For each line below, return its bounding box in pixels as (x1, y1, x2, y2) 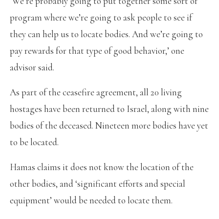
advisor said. (10, 61, 54, 73)
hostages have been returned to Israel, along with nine (10, 103, 209, 114)
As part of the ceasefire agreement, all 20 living (10, 86, 182, 98)
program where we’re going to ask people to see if (10, 11, 192, 23)
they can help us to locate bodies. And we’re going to (10, 28, 203, 40)
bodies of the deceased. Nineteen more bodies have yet (10, 119, 208, 131)
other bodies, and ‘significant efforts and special (10, 177, 185, 189)
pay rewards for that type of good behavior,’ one (10, 44, 184, 56)
